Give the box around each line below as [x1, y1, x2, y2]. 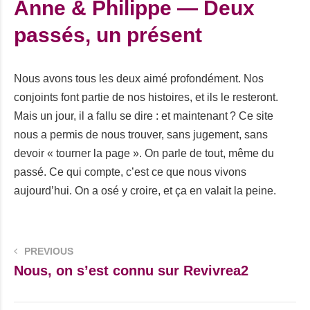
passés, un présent [14, 24, 202, 46]
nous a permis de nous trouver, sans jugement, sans [14, 129, 268, 140]
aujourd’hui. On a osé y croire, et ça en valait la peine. [14, 185, 276, 197]
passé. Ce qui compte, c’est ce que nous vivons [14, 166, 246, 178]
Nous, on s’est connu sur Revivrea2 [14, 263, 248, 278]
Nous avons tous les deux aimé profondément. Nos [14, 73, 264, 84]
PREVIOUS [24, 246, 73, 257]
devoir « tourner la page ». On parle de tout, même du [14, 147, 274, 159]
